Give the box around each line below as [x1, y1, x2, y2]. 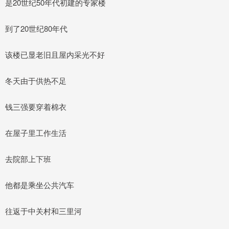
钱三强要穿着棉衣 [5, 101, 66, 112]
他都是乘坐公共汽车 [5, 179, 74, 190]
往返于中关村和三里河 [5, 205, 82, 216]
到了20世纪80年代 [5, 22, 67, 34]
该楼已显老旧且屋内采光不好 [5, 49, 105, 60]
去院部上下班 [5, 153, 51, 164]
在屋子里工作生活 [5, 127, 66, 138]
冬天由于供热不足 [5, 75, 66, 86]
